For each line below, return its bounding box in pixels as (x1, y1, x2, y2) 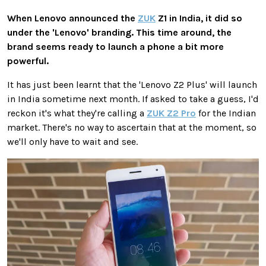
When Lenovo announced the (7, 12, 138, 24)
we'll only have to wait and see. (7, 135, 138, 147)
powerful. (7, 55, 49, 66)
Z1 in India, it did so (156, 12, 242, 24)
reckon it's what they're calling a (7, 107, 147, 119)
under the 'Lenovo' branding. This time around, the (7, 26, 232, 38)
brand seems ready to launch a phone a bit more (7, 40, 224, 52)
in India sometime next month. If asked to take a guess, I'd (7, 93, 259, 104)
